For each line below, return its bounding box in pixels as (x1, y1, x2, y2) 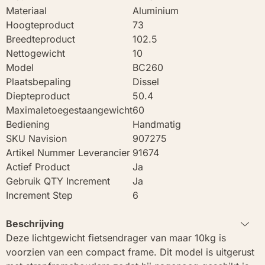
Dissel (132, 75, 159, 88)
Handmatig (132, 118, 181, 130)
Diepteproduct (6, 89, 70, 102)
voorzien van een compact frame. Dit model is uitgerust (6, 245, 254, 258)
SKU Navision (6, 132, 67, 144)
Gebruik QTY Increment (6, 174, 110, 187)
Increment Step (6, 189, 73, 201)
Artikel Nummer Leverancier (6, 146, 130, 159)
